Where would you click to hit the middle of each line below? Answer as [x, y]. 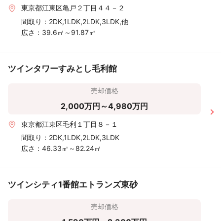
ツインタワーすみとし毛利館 [62, 68]
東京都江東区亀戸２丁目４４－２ [73, 7]
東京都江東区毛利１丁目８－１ [69, 124]
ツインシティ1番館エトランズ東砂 [73, 185]
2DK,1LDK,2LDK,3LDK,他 [89, 21]
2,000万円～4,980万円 [105, 106]
